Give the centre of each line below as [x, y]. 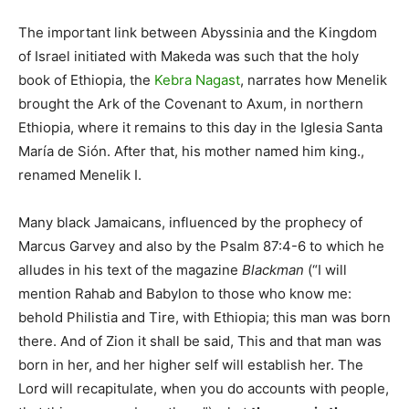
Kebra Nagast [197, 80]
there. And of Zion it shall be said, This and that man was [200, 341]
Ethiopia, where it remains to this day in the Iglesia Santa [200, 128]
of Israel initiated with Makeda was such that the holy [189, 57]
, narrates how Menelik [314, 80]
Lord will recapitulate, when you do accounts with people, [204, 389]
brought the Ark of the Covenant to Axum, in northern [191, 104]
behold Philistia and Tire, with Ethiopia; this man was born [204, 318]
